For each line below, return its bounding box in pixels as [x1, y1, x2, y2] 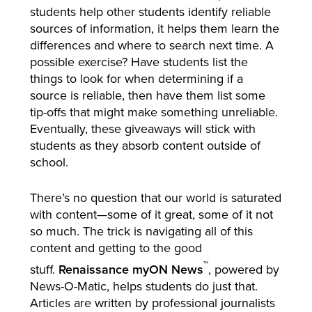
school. [29, 153, 68, 171]
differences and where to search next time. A [29, 36, 274, 54]
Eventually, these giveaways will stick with [29, 120, 256, 138]
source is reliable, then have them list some [29, 86, 265, 104]
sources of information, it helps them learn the [29, 19, 279, 38]
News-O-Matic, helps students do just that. [29, 277, 258, 295]
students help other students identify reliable [29, 3, 271, 21]
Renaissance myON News [58, 260, 203, 279]
